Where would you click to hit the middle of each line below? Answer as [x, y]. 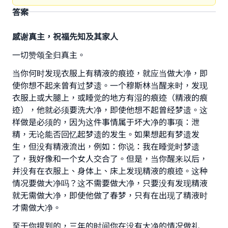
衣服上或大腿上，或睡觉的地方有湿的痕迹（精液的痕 [110, 97]
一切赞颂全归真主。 [49, 54]
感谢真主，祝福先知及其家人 [65, 36]
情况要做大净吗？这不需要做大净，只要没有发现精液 [110, 183]
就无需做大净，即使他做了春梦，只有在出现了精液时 [110, 195]
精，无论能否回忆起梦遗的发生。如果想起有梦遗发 [106, 134]
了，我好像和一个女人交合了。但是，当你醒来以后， [110, 158]
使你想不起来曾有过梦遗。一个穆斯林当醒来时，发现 [110, 85]
